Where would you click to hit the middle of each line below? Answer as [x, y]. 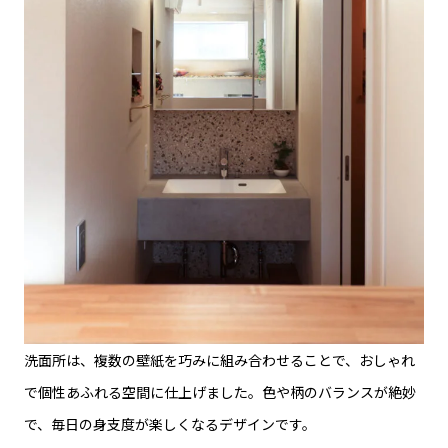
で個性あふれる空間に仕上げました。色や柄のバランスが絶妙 [220, 392]
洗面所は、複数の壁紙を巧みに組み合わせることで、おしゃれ [219, 360]
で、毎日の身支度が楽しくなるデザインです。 [170, 424]
